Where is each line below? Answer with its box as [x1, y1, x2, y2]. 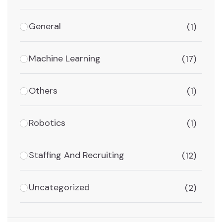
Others [29, 85, 57, 97]
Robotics [29, 117, 65, 129]
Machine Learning [29, 53, 101, 65]
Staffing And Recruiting [29, 149, 124, 162]
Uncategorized [29, 181, 90, 194]
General [29, 20, 61, 33]
